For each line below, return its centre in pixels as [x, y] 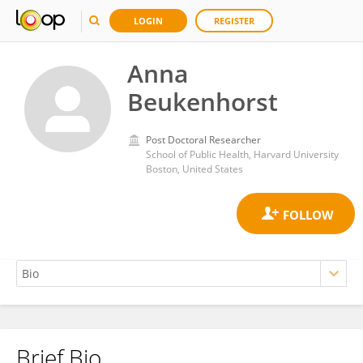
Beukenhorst [203, 102]
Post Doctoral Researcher [203, 140]
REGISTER [234, 21]
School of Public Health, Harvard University [242, 154]
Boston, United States [194, 169]
